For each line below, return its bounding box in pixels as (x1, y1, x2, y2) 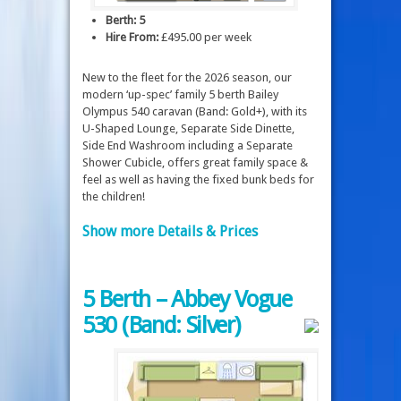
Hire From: (106, 30, 158, 45)
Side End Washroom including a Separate (82, 139, 293, 153)
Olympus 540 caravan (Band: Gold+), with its (82, 105, 307, 119)
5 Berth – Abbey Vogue (82, 285, 292, 312)
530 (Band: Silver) (82, 311, 240, 338)
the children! (82, 190, 145, 204)
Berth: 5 (106, 13, 145, 28)
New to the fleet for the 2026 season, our (82, 71, 292, 85)
